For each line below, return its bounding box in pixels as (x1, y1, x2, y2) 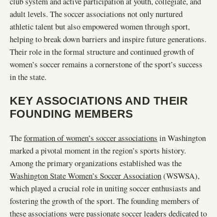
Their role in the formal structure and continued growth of (10, 46, 194, 57)
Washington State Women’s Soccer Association (10, 170, 161, 181)
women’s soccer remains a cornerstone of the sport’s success (10, 58, 202, 70)
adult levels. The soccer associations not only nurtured (10, 8, 183, 19)
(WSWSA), (161, 170, 200, 181)
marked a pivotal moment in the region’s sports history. (10, 145, 186, 156)
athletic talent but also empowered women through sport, (10, 20, 190, 32)
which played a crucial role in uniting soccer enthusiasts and (10, 183, 201, 194)
